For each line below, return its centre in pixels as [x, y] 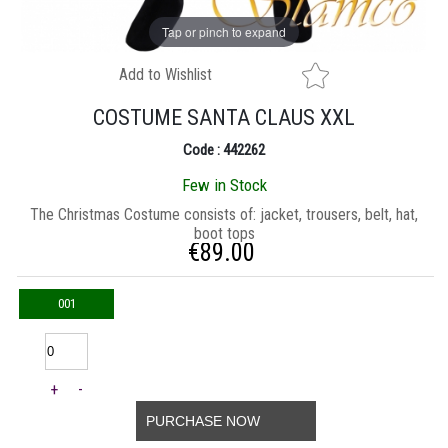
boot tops [224, 234]
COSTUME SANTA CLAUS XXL [224, 118]
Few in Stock [224, 185]
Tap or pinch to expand [224, 32]
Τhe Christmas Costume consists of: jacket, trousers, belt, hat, [224, 215]
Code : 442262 [224, 150]
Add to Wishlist [165, 75]
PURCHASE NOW [202, 421]
